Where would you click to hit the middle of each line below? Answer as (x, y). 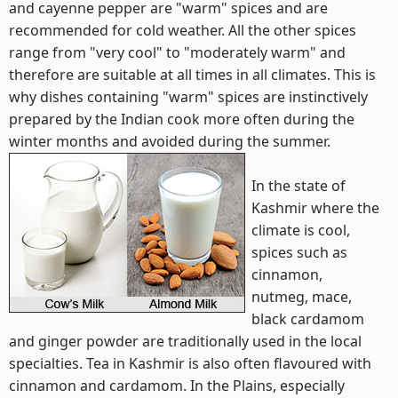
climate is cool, (301, 230)
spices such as (299, 252)
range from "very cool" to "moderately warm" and (177, 52)
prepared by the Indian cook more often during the (182, 119)
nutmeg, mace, (302, 297)
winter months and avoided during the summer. (170, 141)
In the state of (298, 186)
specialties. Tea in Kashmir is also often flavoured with (190, 363)
